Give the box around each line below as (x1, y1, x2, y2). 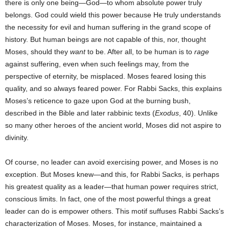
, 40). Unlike (179, 109, 218, 118)
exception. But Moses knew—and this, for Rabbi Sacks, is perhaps (5, 170, 219, 179)
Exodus (155, 109, 179, 118)
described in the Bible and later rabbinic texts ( (5, 109, 155, 118)
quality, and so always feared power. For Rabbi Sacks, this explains (5, 84, 222, 93)
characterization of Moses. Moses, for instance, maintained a (5, 219, 202, 228)
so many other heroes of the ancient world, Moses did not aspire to (5, 121, 221, 130)
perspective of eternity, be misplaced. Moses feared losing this (5, 72, 206, 81)
